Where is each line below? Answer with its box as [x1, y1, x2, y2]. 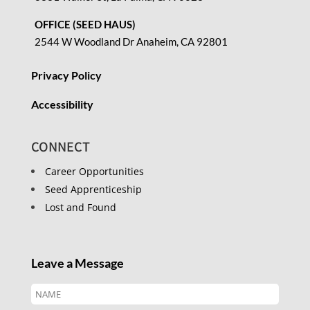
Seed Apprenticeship [44, 182, 142, 196]
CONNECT [30, 136, 90, 155]
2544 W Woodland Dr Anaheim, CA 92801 [34, 35, 228, 48]
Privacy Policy [30, 68, 102, 82]
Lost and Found [44, 200, 116, 214]
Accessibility [30, 97, 93, 111]
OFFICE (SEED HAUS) [34, 17, 136, 30]
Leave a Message [30, 255, 124, 271]
